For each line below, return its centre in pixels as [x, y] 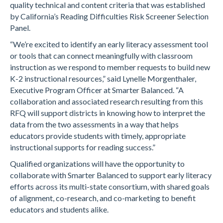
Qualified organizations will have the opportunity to [97, 164]
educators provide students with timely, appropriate [98, 136]
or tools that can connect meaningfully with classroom [101, 56]
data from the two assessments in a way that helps [94, 124]
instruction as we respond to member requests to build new [110, 67]
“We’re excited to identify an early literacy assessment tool [109, 44]
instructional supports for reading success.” [83, 147]
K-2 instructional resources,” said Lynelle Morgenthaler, [103, 78]
